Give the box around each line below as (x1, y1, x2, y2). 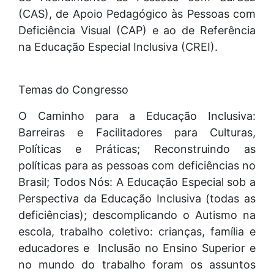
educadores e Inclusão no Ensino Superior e (18, 241, 256, 254)
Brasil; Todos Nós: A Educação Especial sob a (18, 175, 256, 188)
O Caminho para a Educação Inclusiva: (18, 109, 256, 122)
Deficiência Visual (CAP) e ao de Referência (18, 23, 256, 37)
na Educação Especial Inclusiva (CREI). (18, 40, 221, 53)
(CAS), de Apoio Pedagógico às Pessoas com (18, 7, 256, 20)
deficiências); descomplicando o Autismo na (18, 208, 256, 221)
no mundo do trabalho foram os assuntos (18, 257, 256, 271)
